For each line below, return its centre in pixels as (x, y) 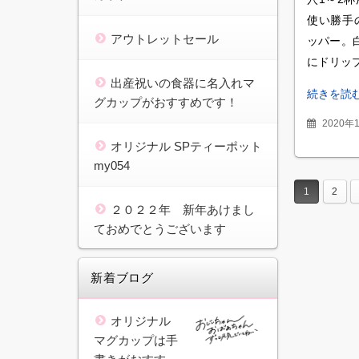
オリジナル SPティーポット (186, 146)
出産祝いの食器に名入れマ (183, 83)
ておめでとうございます (160, 228)
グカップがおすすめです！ (166, 102)
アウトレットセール (165, 38)
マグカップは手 (136, 340)
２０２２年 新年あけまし (183, 209)
